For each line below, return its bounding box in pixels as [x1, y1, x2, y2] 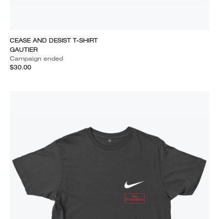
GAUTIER [10, 45, 38, 54]
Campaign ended [10, 54, 63, 63]
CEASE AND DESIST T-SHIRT [10, 36, 98, 44]
